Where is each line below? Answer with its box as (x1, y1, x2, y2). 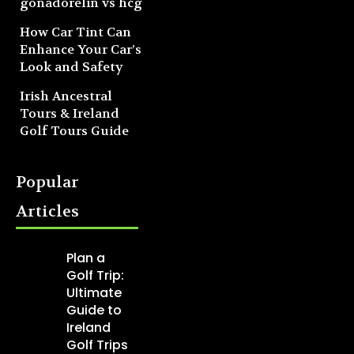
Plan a (66, 249, 105, 268)
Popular (16, 172, 79, 193)
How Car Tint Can (20, 24, 131, 41)
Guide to (66, 301, 122, 320)
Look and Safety (20, 58, 123, 76)
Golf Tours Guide (20, 122, 129, 140)
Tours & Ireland (20, 105, 119, 122)
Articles (16, 201, 79, 222)
